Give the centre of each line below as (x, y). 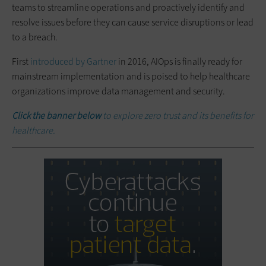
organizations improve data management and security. (118, 91)
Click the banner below (56, 115)
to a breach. (35, 37)
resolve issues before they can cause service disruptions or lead (133, 22)
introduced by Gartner (73, 61)
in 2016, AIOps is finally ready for (179, 61)
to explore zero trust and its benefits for (177, 115)
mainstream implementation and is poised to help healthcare (131, 76)
